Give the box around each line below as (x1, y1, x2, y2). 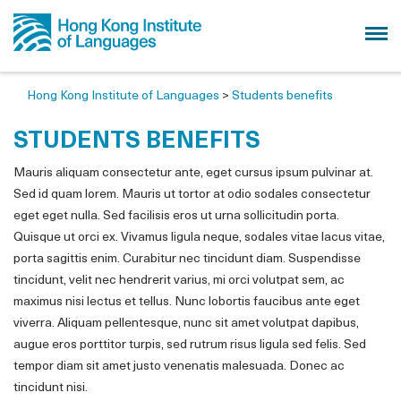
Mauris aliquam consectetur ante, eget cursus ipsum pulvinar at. (13, 166, 373, 180)
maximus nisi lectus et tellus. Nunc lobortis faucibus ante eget (13, 295, 360, 309)
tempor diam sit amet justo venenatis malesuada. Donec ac (13, 360, 345, 373)
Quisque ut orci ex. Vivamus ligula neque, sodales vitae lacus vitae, (13, 231, 385, 244)
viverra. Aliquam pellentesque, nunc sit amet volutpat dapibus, (13, 317, 359, 330)
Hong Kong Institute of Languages (27, 90, 219, 103)
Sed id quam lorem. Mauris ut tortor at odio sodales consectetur (13, 188, 371, 201)
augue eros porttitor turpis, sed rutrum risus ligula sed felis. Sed (13, 338, 366, 352)
